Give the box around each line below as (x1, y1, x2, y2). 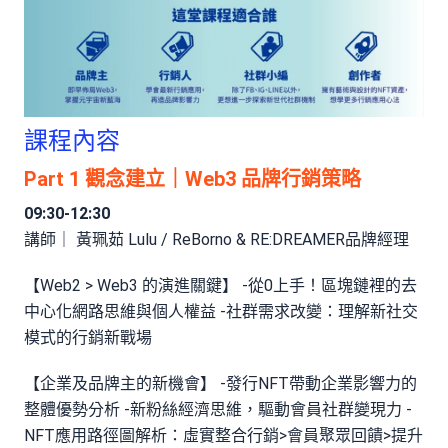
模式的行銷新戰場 (24, 327, 152, 347)
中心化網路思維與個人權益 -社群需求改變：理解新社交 (24, 301, 418, 321)
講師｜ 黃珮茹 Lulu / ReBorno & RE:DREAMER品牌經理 (24, 229, 409, 249)
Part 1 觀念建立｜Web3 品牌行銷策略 (24, 166, 361, 191)
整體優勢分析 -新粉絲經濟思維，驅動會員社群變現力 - (24, 399, 412, 419)
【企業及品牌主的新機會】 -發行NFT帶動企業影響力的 (24, 373, 417, 393)
